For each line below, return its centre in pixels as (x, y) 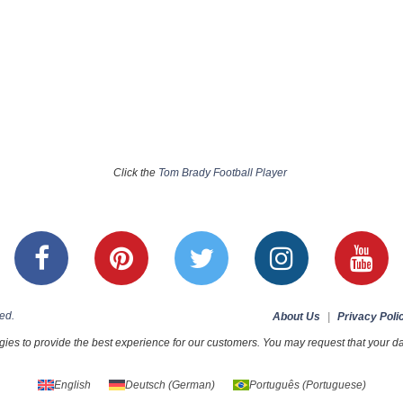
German (191, 385)
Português (274, 385)
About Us (296, 317)
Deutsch (145, 385)
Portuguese (334, 385)
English (72, 385)
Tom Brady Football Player (223, 173)
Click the (136, 173)
